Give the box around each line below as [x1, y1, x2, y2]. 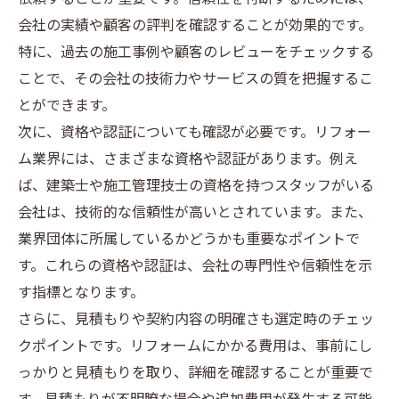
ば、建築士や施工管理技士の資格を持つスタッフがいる [18, 175, 374, 199]
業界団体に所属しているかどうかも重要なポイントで [18, 228, 360, 252]
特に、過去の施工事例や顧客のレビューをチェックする [18, 41, 374, 65]
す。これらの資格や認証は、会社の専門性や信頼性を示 [18, 255, 372, 279]
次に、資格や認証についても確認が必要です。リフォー [18, 121, 371, 145]
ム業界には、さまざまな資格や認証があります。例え [18, 148, 358, 172]
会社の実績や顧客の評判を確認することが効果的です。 [18, 14, 372, 38]
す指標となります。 [18, 281, 144, 305]
